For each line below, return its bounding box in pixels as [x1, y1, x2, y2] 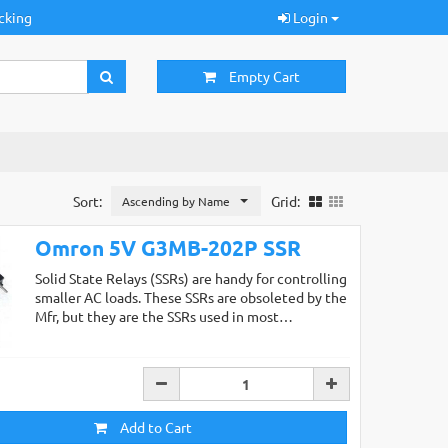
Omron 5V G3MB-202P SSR [34, 233, 301, 261]
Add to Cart [116, 418, 192, 437]
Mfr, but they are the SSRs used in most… [34, 306, 293, 325]
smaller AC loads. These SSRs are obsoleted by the [34, 287, 347, 306]
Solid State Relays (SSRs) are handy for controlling [34, 268, 347, 287]
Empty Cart [228, 67, 300, 85]
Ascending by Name [121, 192, 230, 209]
